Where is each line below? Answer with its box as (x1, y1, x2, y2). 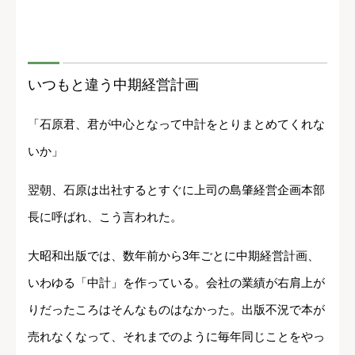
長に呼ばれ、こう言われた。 (28, 210, 182, 224)
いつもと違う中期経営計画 (28, 77, 199, 94)
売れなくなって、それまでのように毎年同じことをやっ (28, 330, 325, 344)
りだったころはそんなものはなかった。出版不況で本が (28, 303, 325, 317)
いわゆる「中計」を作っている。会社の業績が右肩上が (28, 276, 325, 290)
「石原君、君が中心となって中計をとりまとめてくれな (28, 117, 325, 132)
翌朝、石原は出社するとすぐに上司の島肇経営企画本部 (28, 183, 325, 197)
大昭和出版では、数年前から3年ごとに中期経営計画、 (28, 249, 319, 263)
